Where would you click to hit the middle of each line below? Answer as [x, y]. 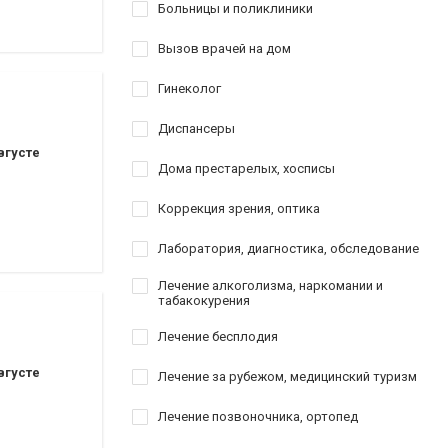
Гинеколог [189, 88]
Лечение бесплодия [218, 336]
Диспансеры [196, 128]
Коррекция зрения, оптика [239, 208]
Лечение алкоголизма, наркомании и [270, 285]
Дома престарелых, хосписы [246, 168]
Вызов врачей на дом [224, 48]
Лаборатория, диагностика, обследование [288, 248]
